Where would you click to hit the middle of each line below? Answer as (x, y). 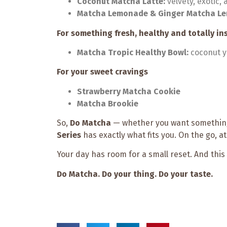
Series (69, 135)
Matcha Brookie (108, 103)
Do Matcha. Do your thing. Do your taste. (135, 174)
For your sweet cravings (102, 72)
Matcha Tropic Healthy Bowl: (133, 52)
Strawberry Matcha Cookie (129, 91)
